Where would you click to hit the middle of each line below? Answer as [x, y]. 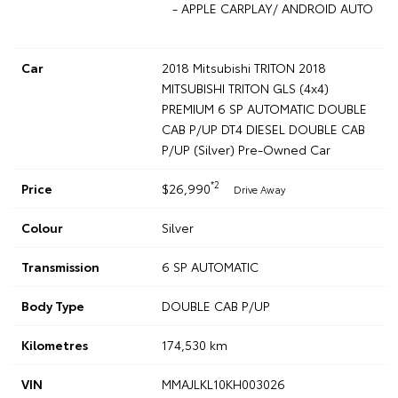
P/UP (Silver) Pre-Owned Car [246, 149]
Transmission [60, 266]
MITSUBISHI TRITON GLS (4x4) [245, 88]
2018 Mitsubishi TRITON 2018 [243, 67]
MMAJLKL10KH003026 [223, 383]
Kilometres [55, 344]
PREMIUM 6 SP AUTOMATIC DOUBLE [264, 108]
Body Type [53, 305]
